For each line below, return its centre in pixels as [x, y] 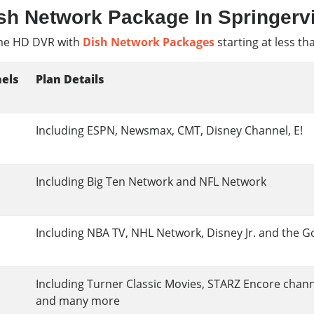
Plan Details [70, 79]
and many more [78, 301]
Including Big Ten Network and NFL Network [151, 182]
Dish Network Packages [148, 42]
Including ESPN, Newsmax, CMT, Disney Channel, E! [169, 130]
